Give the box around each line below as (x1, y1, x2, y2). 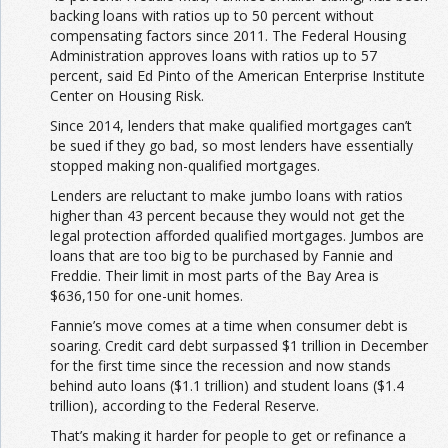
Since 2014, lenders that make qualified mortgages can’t (50, 116, 412, 136)
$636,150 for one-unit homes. (50, 286, 243, 306)
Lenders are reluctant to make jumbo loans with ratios (50, 186, 403, 206)
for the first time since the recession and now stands (50, 356, 391, 376)
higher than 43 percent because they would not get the (50, 206, 405, 226)
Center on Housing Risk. (50, 86, 204, 106)
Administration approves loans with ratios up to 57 (50, 46, 377, 66)
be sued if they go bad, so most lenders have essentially (50, 136, 413, 156)
